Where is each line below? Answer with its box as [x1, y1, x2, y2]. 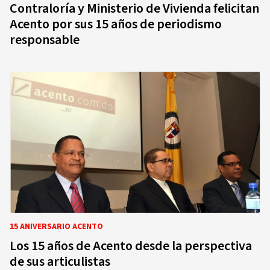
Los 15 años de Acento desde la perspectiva [10, 236, 252, 256]
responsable [10, 30, 80, 49]
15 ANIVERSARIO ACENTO [10, 221, 103, 233]
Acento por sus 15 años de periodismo [10, 14, 222, 34]
